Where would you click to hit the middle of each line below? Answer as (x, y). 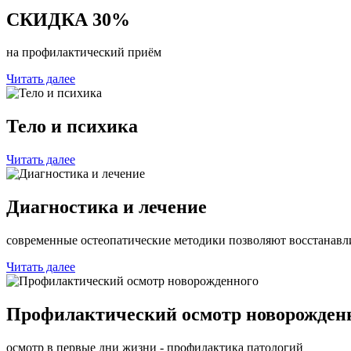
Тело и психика (72, 127)
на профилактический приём (84, 52)
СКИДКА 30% (68, 19)
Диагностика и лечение (107, 207)
